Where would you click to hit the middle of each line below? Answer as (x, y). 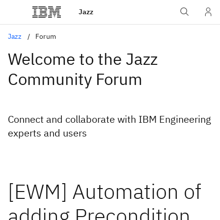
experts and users (47, 133)
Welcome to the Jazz (83, 59)
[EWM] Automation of (105, 191)
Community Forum (75, 79)
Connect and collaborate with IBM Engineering (110, 119)
